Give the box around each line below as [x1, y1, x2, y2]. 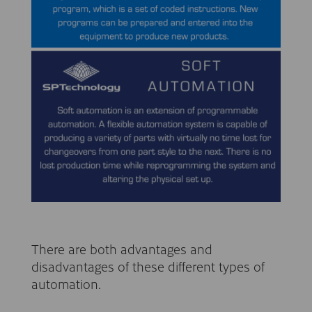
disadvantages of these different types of [31, 256, 265, 276]
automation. [31, 274, 101, 293]
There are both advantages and [31, 239, 212, 258]
